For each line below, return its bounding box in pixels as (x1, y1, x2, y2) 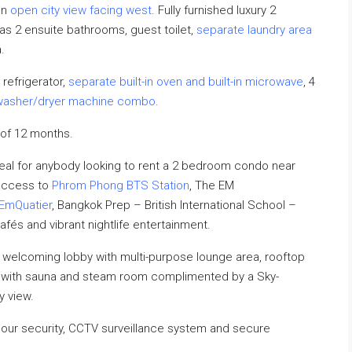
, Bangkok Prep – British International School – (52, 198, 296, 212)
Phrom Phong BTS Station (52, 178, 189, 192)
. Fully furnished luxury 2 (152, 3, 276, 17)
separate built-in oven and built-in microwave (68, 75, 303, 89)
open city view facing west (10, 3, 152, 17)
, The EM (189, 178, 234, 192)
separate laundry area (196, 23, 312, 37)
